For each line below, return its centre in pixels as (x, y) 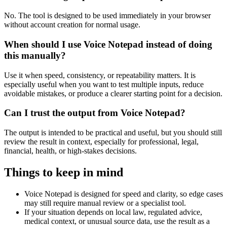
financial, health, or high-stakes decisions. (70, 150)
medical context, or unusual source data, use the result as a (117, 221)
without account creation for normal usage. (72, 25)
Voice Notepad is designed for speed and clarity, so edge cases (124, 194)
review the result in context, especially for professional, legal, (101, 141)
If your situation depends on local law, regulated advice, (113, 212)
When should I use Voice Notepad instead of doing (108, 44)
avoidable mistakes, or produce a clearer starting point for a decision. (113, 93)
